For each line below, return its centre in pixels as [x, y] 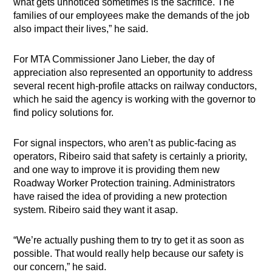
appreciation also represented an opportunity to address [133, 73]
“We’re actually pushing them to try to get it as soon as [129, 240]
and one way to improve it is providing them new [117, 170]
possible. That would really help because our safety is [129, 254]
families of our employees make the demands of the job [132, 16]
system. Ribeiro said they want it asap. [96, 210]
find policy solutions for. [64, 113]
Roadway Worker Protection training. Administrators [124, 183]
